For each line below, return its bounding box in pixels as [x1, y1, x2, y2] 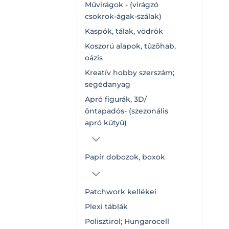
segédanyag [85, 79, 130, 89]
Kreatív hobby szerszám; [85, 67, 174, 77]
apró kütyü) [85, 118, 127, 127]
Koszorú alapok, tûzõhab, [85, 41, 176, 51]
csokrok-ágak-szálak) [85, 11, 162, 21]
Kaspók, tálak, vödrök [85, 26, 163, 36]
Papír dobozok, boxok [85, 152, 165, 162]
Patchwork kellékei [85, 187, 156, 197]
